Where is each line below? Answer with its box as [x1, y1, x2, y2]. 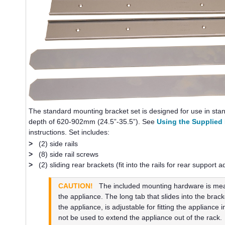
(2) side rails [39, 139, 78, 148]
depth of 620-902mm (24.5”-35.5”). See [29, 117, 157, 126]
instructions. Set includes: [29, 128, 110, 136]
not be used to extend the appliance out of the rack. [58, 213, 222, 222]
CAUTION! [58, 182, 93, 190]
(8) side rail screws [39, 150, 99, 158]
